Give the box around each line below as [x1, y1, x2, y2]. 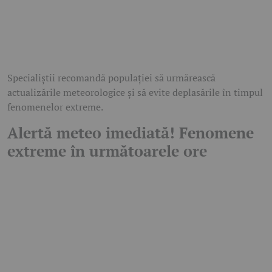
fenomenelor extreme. [7, 100, 103, 114]
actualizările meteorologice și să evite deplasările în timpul [7, 85, 263, 99]
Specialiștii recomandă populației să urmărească [7, 70, 216, 84]
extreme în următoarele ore [7, 140, 207, 161]
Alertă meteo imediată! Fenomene [7, 122, 254, 143]
